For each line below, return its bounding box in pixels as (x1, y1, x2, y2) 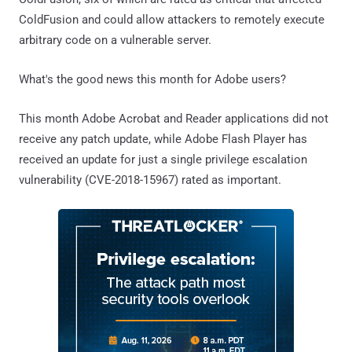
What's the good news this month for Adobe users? (19, 71, 286, 86)
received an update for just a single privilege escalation (19, 152, 307, 167)
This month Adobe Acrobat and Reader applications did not (19, 111, 328, 126)
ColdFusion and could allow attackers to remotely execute (19, 12, 324, 27)
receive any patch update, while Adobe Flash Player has (19, 131, 307, 146)
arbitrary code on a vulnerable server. (19, 32, 211, 47)
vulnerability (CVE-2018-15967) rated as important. (19, 172, 281, 187)
